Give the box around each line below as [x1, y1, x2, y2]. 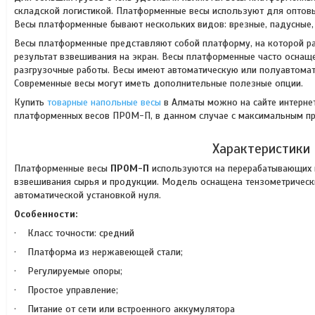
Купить [14, 96, 47, 108]
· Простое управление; [14, 284, 118, 296]
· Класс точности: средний [14, 227, 134, 239]
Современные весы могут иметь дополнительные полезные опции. [14, 77, 303, 89]
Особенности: [14, 208, 77, 220]
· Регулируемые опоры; [14, 265, 122, 277]
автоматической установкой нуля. [14, 189, 161, 201]
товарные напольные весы [47, 96, 161, 108]
